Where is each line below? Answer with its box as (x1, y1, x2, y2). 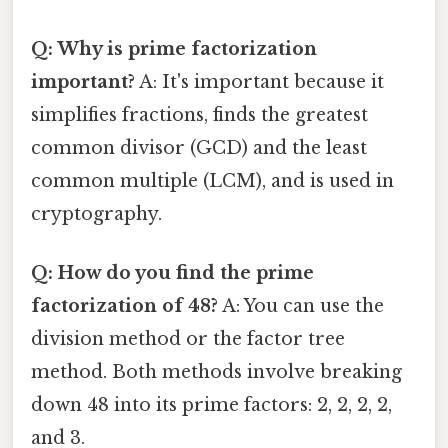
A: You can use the (218, 294, 384, 317)
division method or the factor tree (31, 327, 345, 350)
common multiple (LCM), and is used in (31, 169, 394, 192)
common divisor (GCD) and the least (31, 136, 367, 159)
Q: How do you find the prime (31, 261, 314, 284)
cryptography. (31, 202, 162, 225)
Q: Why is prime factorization (31, 37, 317, 60)
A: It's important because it (135, 70, 384, 93)
